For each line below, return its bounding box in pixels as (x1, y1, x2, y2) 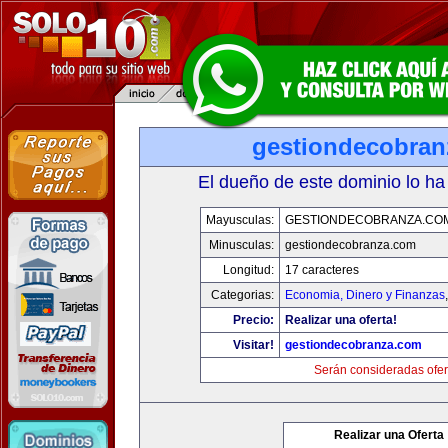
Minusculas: (209, 238, 274, 252)
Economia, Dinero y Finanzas (285, 288, 445, 302)
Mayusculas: (206, 213, 274, 227)
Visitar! (233, 338, 274, 352)
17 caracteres (285, 263, 359, 277)
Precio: (233, 313, 274, 327)
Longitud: (223, 263, 274, 277)
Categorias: (211, 288, 274, 302)
